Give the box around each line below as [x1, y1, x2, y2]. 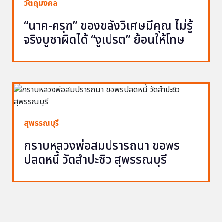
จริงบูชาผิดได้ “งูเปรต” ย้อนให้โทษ [24, 31, 185, 49]
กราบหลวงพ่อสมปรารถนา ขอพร [24, 137, 180, 155]
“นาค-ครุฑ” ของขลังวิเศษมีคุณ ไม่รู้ [24, 17, 193, 35]
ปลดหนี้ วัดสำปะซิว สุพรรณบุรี [24, 151, 166, 169]
